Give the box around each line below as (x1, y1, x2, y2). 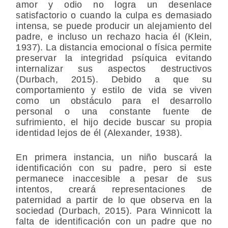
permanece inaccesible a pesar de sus (16, 174, 212, 184)
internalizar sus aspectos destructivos (16, 64, 212, 74)
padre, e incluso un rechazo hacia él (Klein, (16, 32, 212, 42)
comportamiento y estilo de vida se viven (16, 85, 212, 96)
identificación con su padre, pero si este (16, 163, 212, 174)
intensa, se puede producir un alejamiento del (16, 21, 212, 32)
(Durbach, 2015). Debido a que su (16, 74, 212, 85)
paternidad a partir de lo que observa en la (16, 195, 212, 206)
